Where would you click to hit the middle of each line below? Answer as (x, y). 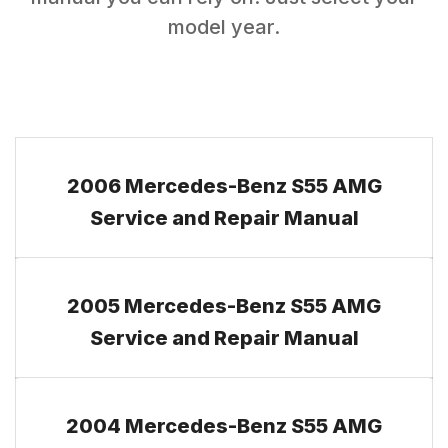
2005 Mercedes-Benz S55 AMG (224, 306)
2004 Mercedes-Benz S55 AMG (224, 426)
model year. (224, 27)
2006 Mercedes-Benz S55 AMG (224, 186)
